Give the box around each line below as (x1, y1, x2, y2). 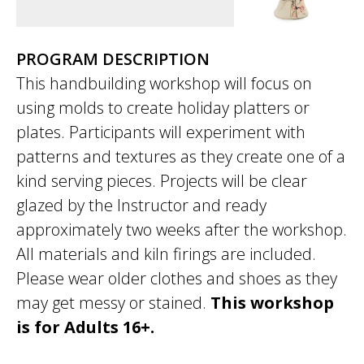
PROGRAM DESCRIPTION (16, 48, 210, 70)
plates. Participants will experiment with (16, 121, 305, 143)
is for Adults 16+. (16, 316, 154, 338)
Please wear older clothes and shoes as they (16, 267, 337, 289)
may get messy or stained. (16, 292, 210, 314)
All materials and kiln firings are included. (16, 243, 316, 265)
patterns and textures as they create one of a (16, 145, 345, 167)
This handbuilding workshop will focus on (16, 72, 312, 94)
